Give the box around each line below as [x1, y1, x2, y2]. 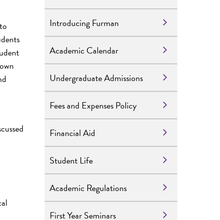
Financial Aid [50, 126, 95, 139]
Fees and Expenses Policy [50, 98, 137, 112]
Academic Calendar [50, 43, 118, 57]
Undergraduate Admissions [50, 71, 143, 84]
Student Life [50, 153, 93, 167]
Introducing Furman [50, 16, 119, 29]
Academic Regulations [50, 181, 127, 194]
